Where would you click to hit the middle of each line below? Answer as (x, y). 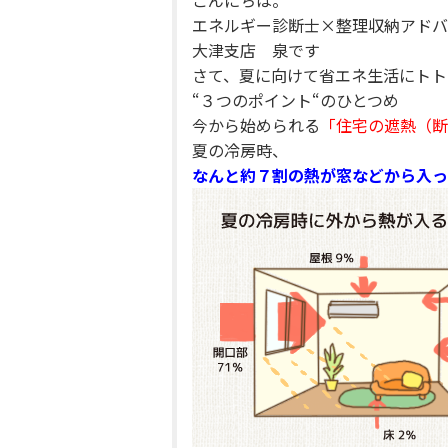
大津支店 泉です (256, 50)
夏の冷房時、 (240, 150)
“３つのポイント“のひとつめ (295, 100)
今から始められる (256, 125)
